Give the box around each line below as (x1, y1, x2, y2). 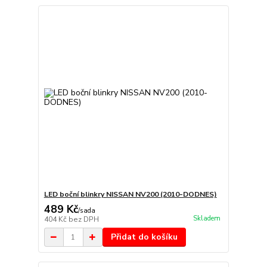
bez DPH (68, 215, 99, 225)
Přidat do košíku (110, 231, 178, 243)
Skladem (193, 213, 221, 223)
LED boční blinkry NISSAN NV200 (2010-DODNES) (44, 190, 217, 200)
